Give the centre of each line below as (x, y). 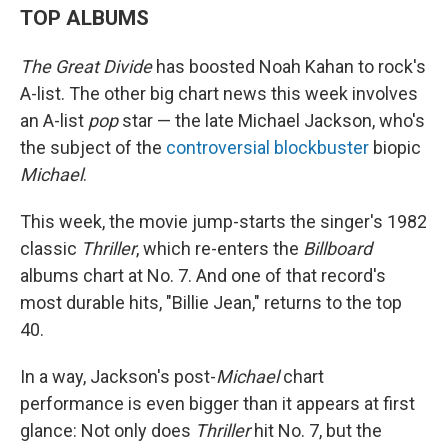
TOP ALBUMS (84, 17)
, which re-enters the (219, 248)
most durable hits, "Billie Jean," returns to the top (211, 302)
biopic (395, 147)
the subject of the (93, 147)
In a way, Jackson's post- (118, 376)
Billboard (337, 248)
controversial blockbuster (267, 147)
